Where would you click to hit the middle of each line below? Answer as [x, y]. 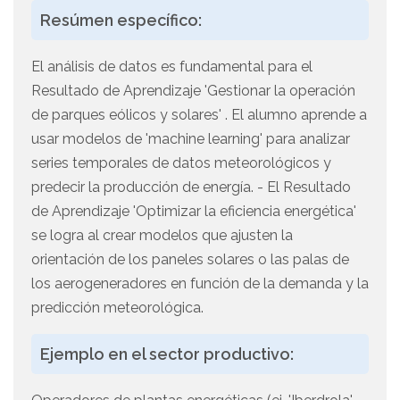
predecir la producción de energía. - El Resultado [191, 187]
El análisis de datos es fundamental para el [172, 67]
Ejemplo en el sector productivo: [167, 354]
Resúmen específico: [121, 21]
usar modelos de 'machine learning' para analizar [191, 139]
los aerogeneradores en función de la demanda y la [200, 284]
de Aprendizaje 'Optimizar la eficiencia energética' [194, 212]
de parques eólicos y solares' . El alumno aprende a [199, 115]
